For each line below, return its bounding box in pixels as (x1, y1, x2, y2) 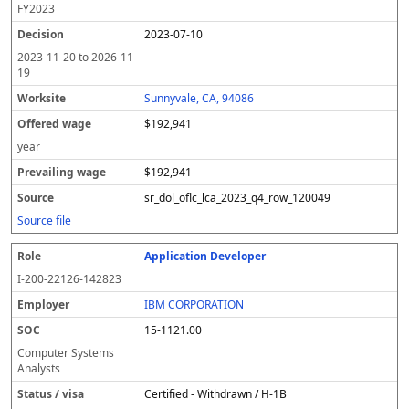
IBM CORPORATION (144, 297, 245, 312)
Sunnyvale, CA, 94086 (144, 90, 255, 106)
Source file (17, 213, 71, 228)
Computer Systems (17, 345, 114, 361)
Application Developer (144, 248, 267, 264)
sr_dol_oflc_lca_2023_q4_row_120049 (144, 190, 331, 205)
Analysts (17, 361, 60, 376)
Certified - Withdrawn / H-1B (144, 386, 288, 402)
